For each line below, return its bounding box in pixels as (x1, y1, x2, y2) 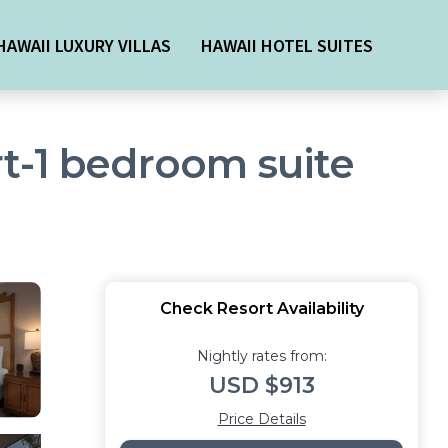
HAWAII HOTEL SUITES (201, 33, 373, 57)
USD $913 (208, 372, 315, 399)
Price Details (217, 410, 306, 428)
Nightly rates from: (196, 347, 327, 365)
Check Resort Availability (159, 299, 364, 318)
